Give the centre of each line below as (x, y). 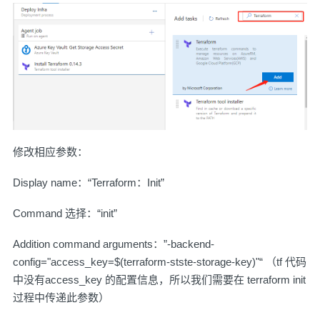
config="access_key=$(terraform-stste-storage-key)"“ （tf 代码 (160, 262)
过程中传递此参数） (61, 298)
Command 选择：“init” (65, 214)
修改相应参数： (50, 152)
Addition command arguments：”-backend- (114, 244)
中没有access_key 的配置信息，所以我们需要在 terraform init (159, 280)
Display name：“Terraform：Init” (89, 183)
